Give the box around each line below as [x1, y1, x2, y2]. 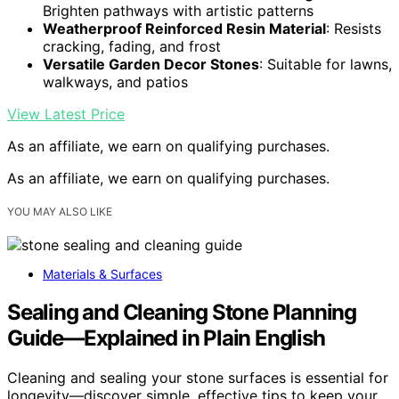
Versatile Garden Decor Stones [43, 54, 259, 73]
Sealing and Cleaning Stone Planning [7, 298, 356, 325]
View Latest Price [7, 104, 125, 123]
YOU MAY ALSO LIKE [7, 204, 112, 218]
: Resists [326, 19, 381, 37]
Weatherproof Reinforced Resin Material [43, 19, 326, 37]
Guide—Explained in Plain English [7, 324, 325, 351]
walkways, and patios [43, 72, 188, 91]
